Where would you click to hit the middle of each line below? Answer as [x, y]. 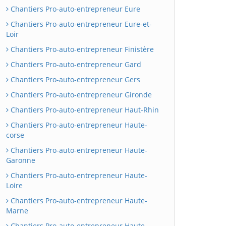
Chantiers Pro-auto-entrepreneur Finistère [81, 49]
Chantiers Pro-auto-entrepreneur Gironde [80, 95]
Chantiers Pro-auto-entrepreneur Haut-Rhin [84, 110]
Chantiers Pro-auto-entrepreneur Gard [75, 64]
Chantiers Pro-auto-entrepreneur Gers [74, 79]
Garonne [21, 160]
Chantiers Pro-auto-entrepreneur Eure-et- [80, 24]
